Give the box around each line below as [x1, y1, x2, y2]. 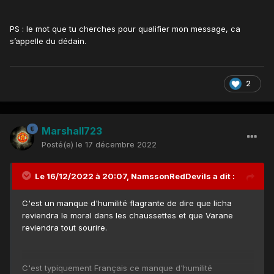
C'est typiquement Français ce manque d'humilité [22, 262, 212, 273]
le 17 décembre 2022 [76, 139, 157, 149]
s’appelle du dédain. [10, 36, 89, 46]
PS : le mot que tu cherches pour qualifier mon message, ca [10, 24, 240, 34]
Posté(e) [42, 139, 76, 149]
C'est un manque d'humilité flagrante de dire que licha [22, 198, 232, 208]
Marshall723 [42, 124, 102, 137]
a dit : [211, 171, 235, 181]
